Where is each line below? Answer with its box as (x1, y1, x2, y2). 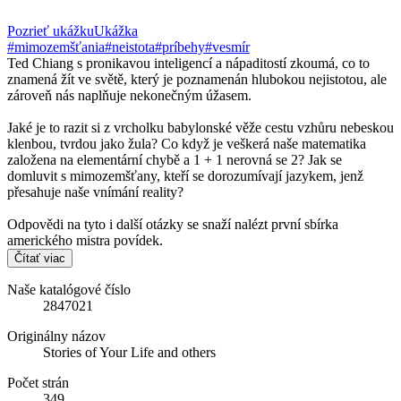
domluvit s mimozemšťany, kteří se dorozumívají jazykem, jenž (7, 167, 363, 183)
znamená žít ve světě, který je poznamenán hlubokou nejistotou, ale (7, 71, 387, 87)
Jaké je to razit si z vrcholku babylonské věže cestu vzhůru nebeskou (7, 119, 394, 135)
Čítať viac (14, 251, 65, 265)
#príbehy (155, 38, 205, 55)
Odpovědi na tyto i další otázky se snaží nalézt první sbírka (7, 216, 338, 232)
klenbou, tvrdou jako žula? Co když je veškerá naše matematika (7, 135, 366, 151)
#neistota (105, 38, 155, 55)
